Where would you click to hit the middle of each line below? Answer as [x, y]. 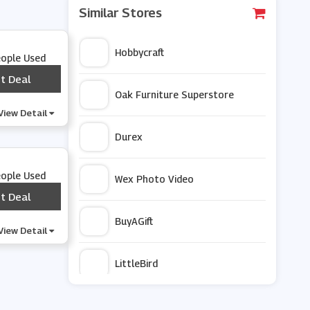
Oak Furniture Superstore [175, 94]
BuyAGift [134, 221]
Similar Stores [121, 13]
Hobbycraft [140, 52]
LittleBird [137, 263]
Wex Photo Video [155, 179]
